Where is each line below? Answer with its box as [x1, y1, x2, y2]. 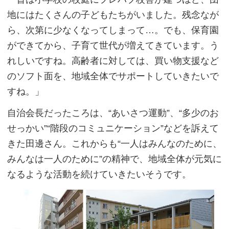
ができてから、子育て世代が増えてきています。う [7, 40, 219, 51]
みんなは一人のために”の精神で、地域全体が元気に [7, 154, 222, 165]
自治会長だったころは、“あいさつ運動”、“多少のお [7, 108, 219, 119]
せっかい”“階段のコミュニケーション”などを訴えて [7, 123, 219, 134]
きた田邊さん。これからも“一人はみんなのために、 [7, 139, 222, 149]
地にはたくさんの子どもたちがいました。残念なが [7, 10, 219, 20]
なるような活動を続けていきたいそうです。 [7, 169, 191, 180]
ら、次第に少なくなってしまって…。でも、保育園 [7, 25, 219, 36]
